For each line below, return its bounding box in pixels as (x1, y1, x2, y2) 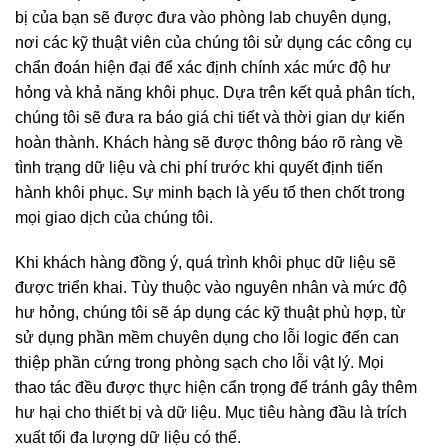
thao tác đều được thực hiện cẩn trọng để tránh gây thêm (15, 379, 417, 397)
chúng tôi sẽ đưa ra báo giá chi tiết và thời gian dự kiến (15, 108, 405, 126)
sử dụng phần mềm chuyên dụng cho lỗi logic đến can (15, 329, 399, 347)
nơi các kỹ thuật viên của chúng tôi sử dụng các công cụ (15, 33, 412, 51)
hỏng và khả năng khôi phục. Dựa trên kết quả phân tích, (15, 83, 415, 101)
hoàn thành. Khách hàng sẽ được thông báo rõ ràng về (15, 133, 403, 151)
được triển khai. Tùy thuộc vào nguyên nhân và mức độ (15, 279, 407, 297)
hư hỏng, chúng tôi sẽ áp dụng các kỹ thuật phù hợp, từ (15, 304, 406, 322)
